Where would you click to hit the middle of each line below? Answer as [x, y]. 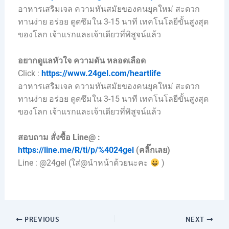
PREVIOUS [41, 219]
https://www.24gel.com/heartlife [101, 73]
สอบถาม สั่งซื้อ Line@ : [59, 138]
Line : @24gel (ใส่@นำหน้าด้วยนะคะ [84, 163]
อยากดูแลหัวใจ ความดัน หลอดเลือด [82, 60]
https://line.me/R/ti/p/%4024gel [76, 150]
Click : [29, 73]
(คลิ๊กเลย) [152, 150]
